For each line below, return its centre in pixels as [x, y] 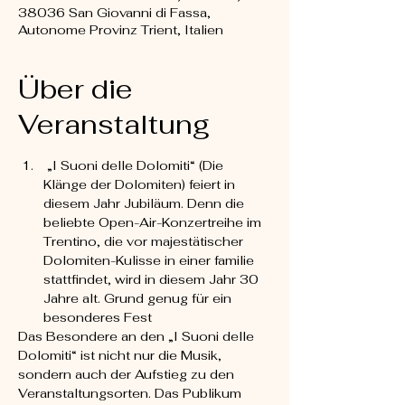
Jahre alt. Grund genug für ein [139, 298]
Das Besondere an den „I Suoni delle [138, 336]
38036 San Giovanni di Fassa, [114, 13]
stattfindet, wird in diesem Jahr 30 [153, 279]
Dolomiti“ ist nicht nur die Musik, [122, 355]
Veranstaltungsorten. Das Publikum [132, 393]
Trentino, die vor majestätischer [145, 241]
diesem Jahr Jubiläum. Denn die [146, 203]
